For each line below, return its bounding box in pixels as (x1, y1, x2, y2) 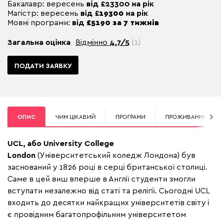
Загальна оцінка (7, 37, 71, 47)
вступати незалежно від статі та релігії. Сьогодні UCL (7, 185, 209, 196)
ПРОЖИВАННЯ (165, 113, 206, 121)
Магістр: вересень (7, 7, 80, 18)
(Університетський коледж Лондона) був (37, 150, 195, 160)
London (7, 150, 37, 160)
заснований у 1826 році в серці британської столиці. (7, 162, 207, 172)
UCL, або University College (7, 138, 114, 148)
